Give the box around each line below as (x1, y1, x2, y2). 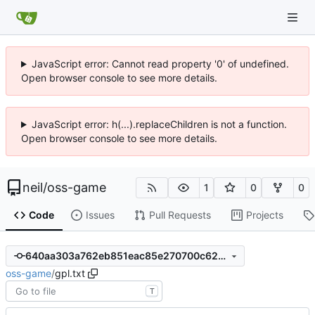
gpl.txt (55, 266, 85, 279)
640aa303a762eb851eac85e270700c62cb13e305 (217, 250, 226, 262)
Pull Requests (148, 209, 211, 221)
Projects (245, 209, 283, 221)
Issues (85, 209, 115, 221)
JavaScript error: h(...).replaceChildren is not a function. (31, 118, 287, 130)
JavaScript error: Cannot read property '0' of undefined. (31, 58, 289, 70)
